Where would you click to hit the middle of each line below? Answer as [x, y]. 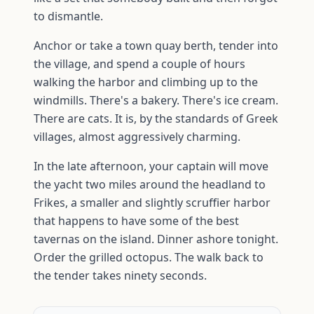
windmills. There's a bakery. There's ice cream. [156, 101]
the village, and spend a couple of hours [139, 64]
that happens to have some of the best [136, 221]
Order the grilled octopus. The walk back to [149, 258]
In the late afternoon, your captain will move [151, 166]
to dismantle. [68, 16]
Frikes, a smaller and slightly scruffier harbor [152, 203]
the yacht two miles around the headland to [150, 185]
